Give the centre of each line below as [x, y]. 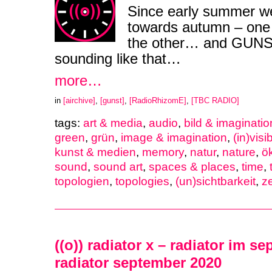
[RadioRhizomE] [158, 100]
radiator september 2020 [138, 263]
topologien [82, 182]
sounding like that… [118, 58]
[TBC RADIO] [215, 100]
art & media [113, 123]
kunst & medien [95, 152]
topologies [142, 182]
